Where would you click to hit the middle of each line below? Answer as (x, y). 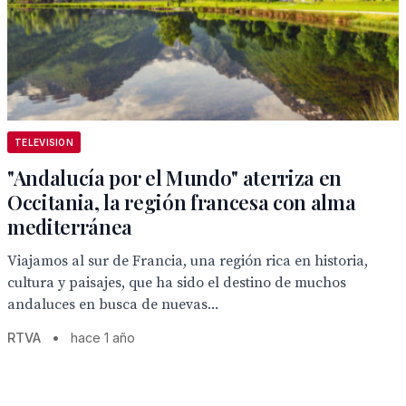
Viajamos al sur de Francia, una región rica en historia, (188, 261)
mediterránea (70, 227)
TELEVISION (44, 142)
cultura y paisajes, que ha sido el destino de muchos (177, 283)
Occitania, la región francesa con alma (182, 202)
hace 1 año (103, 338)
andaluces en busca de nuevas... (113, 304)
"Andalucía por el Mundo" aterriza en (175, 178)
